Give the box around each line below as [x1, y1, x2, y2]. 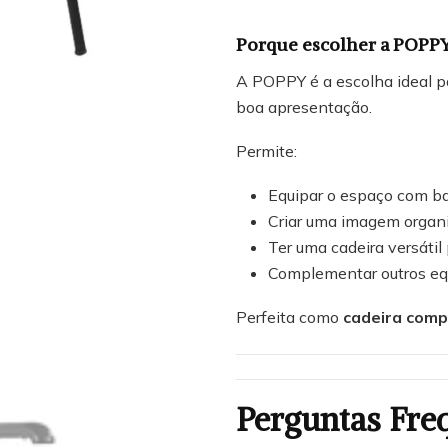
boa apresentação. [236, 96, 372, 117]
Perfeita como [236, 306, 343, 327]
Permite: [236, 140, 297, 161]
